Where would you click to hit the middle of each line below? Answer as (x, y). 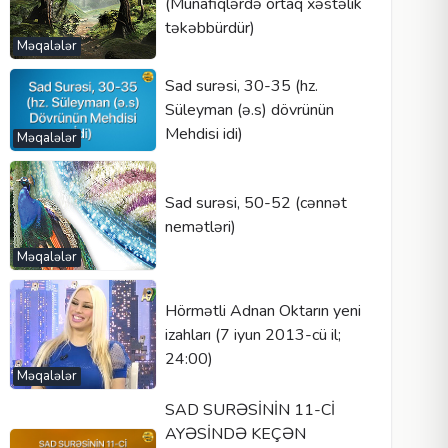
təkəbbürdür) (209, 27)
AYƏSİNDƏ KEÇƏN (235, 434)
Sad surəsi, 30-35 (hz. (241, 85)
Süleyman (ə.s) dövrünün (249, 109)
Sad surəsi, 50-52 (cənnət (255, 203)
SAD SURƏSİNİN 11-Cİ (249, 410)
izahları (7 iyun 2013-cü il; (252, 334)
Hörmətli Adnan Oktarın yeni (262, 310)
